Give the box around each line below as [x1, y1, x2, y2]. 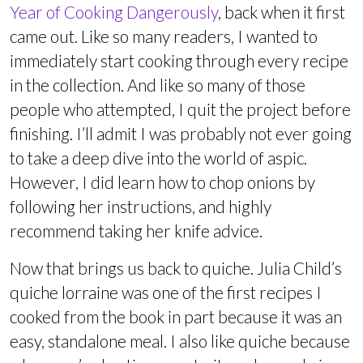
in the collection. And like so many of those [10, 74, 305, 95]
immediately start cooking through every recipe [10, 49, 348, 70]
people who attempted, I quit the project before [10, 98, 351, 119]
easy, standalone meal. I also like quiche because [10, 330, 350, 351]
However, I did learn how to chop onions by [10, 171, 315, 192]
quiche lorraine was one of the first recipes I [10, 281, 322, 302]
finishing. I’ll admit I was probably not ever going [10, 122, 352, 143]
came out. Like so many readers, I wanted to [10, 25, 318, 46]
